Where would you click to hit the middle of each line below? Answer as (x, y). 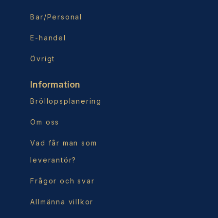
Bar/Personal (56, 17)
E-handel (48, 37)
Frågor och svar (63, 181)
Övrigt (43, 58)
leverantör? (54, 160)
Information (55, 84)
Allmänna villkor (62, 201)
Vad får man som (64, 143)
